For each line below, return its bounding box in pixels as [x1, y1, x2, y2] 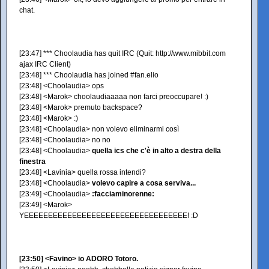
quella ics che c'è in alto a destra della [92, 147, 221, 155]
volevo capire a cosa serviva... [92, 179, 196, 187]
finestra [19, 157, 46, 166]
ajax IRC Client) [19, 60, 71, 68]
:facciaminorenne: [92, 190, 154, 198]
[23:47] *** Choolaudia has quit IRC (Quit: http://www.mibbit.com [19, 49, 226, 58]
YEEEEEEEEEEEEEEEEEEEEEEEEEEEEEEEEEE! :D [19, 211, 198, 220]
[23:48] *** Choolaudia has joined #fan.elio [19, 71, 159, 79]
